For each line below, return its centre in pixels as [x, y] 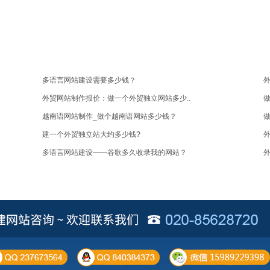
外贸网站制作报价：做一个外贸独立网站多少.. [117, 98]
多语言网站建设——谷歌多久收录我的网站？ [115, 152]
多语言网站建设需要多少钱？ [89, 80]
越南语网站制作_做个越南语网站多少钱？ [110, 116]
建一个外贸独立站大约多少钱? [92, 134]
